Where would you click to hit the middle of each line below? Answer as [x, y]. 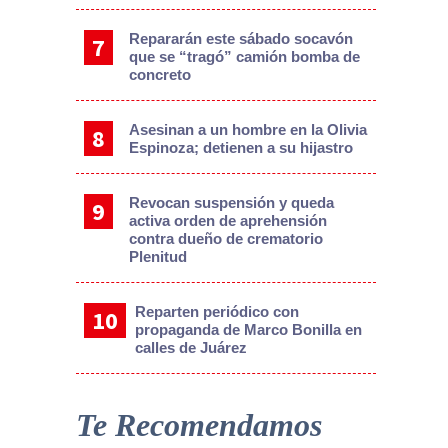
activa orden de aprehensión [227, 220]
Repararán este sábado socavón [240, 38]
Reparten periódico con [217, 311]
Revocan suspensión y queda [231, 202]
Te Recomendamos [199, 424]
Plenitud [157, 256]
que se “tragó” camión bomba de [244, 56]
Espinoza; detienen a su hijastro [240, 147]
